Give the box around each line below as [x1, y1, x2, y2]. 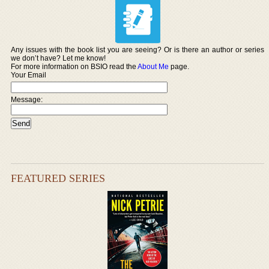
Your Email [11, 70, 47, 79]
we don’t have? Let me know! [11, 53, 106, 62]
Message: [11, 95, 43, 104]
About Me [138, 62, 169, 71]
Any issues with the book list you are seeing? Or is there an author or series [11, 45, 264, 54]
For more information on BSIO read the [11, 62, 138, 71]
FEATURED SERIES [11, 172, 106, 184]
